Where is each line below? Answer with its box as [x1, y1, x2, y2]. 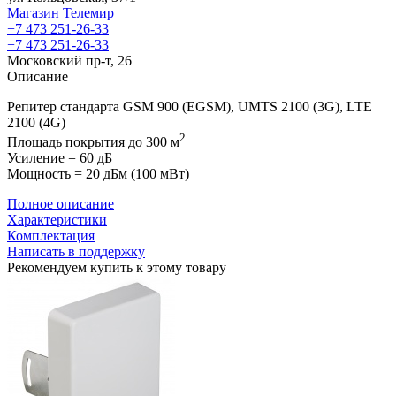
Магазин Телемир [7, 5, 114, 21]
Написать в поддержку [7, 244, 145, 260]
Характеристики [7, 212, 107, 228]
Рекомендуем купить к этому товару [7, 260, 226, 276]
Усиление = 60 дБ [7, 150, 112, 166]
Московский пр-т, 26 [7, 53, 132, 69]
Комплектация [7, 228, 95, 244]
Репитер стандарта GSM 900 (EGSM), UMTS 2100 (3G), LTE [7, 99, 372, 115]
